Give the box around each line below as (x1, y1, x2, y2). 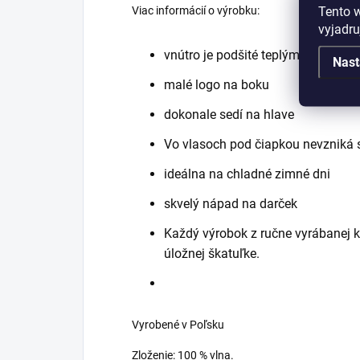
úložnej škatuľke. (164, 246, 260, 261)
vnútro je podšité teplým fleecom (164, 47, 348, 63)
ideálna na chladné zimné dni (164, 166, 330, 182)
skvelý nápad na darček (164, 196, 297, 211)
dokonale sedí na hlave (164, 107, 294, 122)
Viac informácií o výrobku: (132, 4, 260, 17)
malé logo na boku (164, 77, 269, 92)
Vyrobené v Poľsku (132, 318, 224, 331)
